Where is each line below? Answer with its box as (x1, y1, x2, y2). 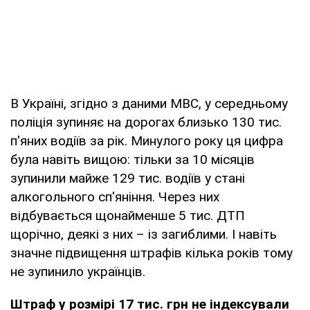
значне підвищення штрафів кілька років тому (10, 244, 293, 261)
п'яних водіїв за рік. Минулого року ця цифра (10, 132, 283, 149)
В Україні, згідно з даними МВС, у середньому (10, 95, 288, 111)
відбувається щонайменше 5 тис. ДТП (10, 207, 245, 224)
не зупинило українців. (10, 263, 145, 280)
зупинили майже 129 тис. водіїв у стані (10, 170, 245, 186)
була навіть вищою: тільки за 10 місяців (10, 151, 255, 167)
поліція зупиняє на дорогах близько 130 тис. (10, 113, 282, 130)
